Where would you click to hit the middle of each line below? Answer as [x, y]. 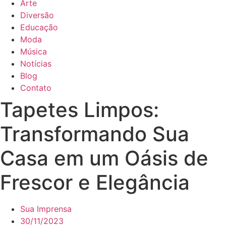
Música [34, 51]
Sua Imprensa [46, 209]
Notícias [36, 64]
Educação [39, 27]
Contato [36, 88]
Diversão [37, 15]
